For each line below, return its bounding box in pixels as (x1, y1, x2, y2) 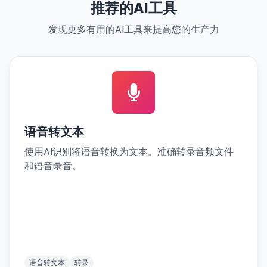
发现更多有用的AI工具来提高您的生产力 (48, 23, 219, 36)
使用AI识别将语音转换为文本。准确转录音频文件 (24, 145, 234, 159)
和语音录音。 (24, 159, 82, 173)
